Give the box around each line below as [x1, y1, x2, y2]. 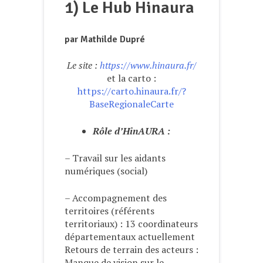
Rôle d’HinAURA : [93, 124, 170, 137]
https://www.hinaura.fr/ [99, 58, 197, 72]
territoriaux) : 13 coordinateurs [65, 217, 198, 230]
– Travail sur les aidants [65, 151, 166, 164]
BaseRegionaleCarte [89, 97, 174, 110]
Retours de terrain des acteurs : [65, 242, 198, 256]
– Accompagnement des [65, 191, 167, 204]
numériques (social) [65, 164, 147, 177]
